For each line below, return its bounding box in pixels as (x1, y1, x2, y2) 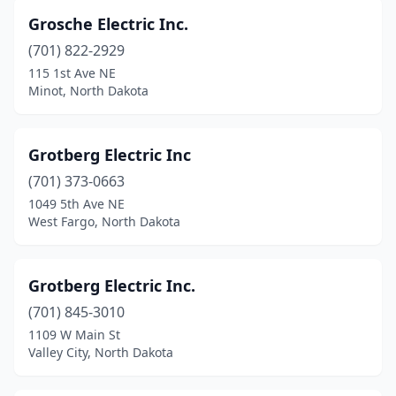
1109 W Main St (28, 326, 120, 343)
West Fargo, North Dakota (28, 213, 180, 230)
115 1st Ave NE (28, 65, 116, 81)
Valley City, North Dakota (28, 344, 173, 361)
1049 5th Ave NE (28, 195, 125, 212)
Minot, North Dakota (28, 82, 148, 99)
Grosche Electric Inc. (28, 13, 188, 34)
